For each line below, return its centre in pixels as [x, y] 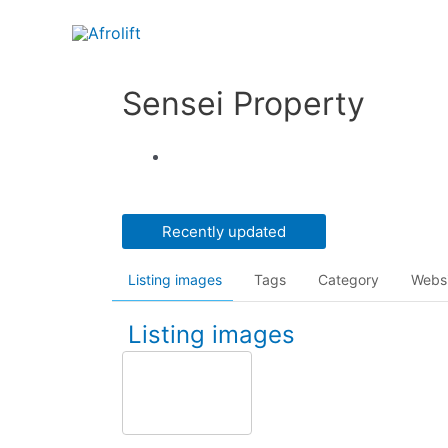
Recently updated [224, 231]
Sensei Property [243, 103]
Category [348, 279]
